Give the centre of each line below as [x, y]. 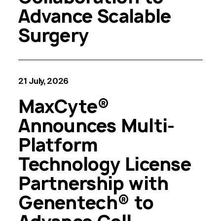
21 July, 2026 [43, 81]
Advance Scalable [95, 16]
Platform [58, 145]
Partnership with [93, 183]
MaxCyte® [64, 106]
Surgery [54, 35]
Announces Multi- [96, 125]
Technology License [105, 164]
